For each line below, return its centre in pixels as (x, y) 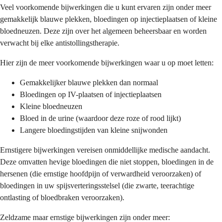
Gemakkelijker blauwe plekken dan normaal (89, 82)
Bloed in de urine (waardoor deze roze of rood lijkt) (100, 118)
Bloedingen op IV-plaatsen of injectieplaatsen (91, 94)
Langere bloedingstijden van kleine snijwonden (94, 130)
